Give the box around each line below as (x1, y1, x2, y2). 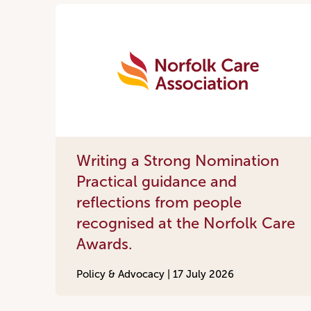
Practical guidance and (76, 172, 237, 190)
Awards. (76, 235, 133, 253)
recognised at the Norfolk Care (76, 214, 295, 232)
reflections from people (76, 193, 242, 211)
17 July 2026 (173, 268, 234, 280)
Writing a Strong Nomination (76, 151, 279, 169)
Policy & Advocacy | (76, 268, 173, 280)
